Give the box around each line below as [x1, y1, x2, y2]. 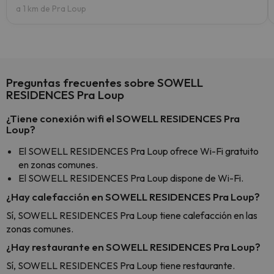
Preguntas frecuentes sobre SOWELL [6, 75, 203, 90]
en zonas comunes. [18, 158, 98, 171]
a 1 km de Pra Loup [16, 3, 86, 14]
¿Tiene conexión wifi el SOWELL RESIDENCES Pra [6, 112, 240, 125]
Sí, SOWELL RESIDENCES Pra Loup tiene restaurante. [6, 259, 235, 272]
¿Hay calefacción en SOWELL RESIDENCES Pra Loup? [6, 190, 260, 203]
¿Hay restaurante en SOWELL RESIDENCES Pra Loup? [6, 240, 261, 253]
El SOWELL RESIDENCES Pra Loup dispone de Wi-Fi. [18, 172, 243, 184]
